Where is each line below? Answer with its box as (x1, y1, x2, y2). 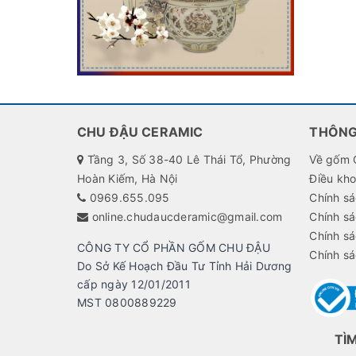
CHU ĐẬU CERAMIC (77, 123, 203, 140)
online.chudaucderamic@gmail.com (91, 209, 283, 223)
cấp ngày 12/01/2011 (77, 277, 191, 291)
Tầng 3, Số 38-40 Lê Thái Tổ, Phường (83, 152, 292, 166)
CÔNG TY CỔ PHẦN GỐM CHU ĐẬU (77, 240, 270, 254)
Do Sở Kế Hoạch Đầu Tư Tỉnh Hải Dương (77, 258, 292, 273)
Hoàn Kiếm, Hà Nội (77, 171, 178, 185)
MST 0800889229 (77, 295, 177, 309)
